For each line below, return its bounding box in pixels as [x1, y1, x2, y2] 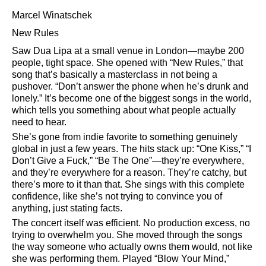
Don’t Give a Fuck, [12, 156, 90, 166]
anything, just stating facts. [12, 203, 122, 213]
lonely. [12, 93, 39, 103]
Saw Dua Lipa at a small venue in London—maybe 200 [12, 46, 244, 56]
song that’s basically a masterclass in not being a [12, 69, 217, 80]
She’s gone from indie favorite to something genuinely [12, 132, 237, 142]
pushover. [12, 81, 55, 91]
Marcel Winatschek [12, 10, 92, 20]
